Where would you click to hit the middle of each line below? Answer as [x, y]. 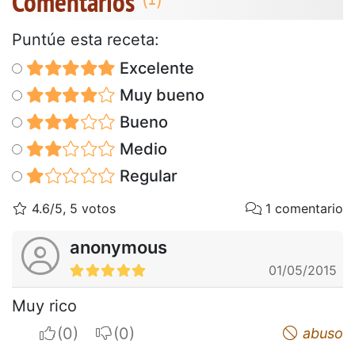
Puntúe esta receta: [86, 39]
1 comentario [302, 208]
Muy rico [44, 305]
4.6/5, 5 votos [72, 208]
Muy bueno [160, 95]
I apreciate [95, 332]
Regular [146, 176]
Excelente [155, 68]
